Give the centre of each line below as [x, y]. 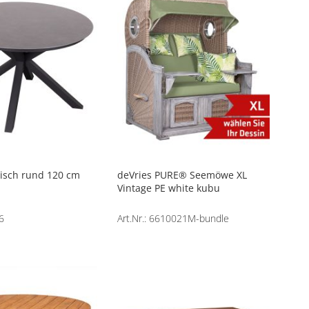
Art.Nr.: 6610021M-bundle [173, 218]
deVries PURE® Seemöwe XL [182, 175]
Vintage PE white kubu [169, 188]
